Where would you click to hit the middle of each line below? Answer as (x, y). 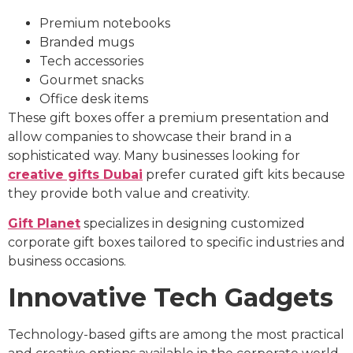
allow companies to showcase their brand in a (150, 137)
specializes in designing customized (193, 224)
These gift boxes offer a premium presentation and (169, 118)
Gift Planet (44, 224)
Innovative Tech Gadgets (171, 297)
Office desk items (94, 99)
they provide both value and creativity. (129, 194)
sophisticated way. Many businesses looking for (154, 156)
